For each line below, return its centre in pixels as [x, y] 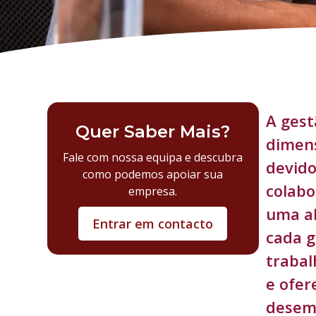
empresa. [153, 191]
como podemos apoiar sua [153, 174]
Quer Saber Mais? [153, 132]
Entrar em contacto [153, 224]
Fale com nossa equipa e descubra [153, 157]
